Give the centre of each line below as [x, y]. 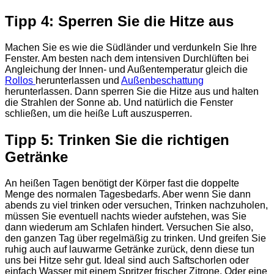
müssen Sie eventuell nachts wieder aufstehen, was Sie [126, 216]
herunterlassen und [78, 80]
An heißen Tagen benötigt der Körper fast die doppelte [122, 183]
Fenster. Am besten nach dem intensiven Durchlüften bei [127, 58]
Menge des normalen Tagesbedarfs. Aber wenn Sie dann [128, 194]
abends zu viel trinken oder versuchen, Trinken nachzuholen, [136, 205]
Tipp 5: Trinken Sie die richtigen [117, 139]
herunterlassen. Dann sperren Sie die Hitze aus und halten [132, 91]
